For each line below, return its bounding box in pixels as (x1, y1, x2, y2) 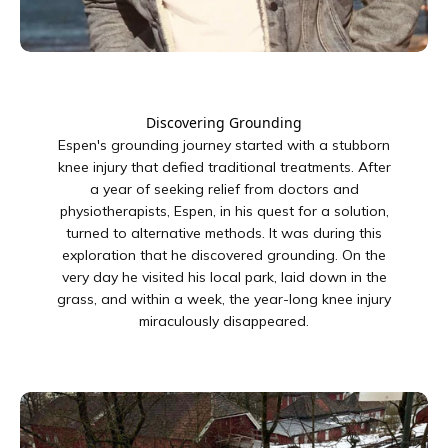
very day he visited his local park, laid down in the (61, 267, 387, 286)
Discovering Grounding (146, 112, 302, 132)
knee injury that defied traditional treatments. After (57, 157, 391, 176)
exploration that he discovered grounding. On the (62, 245, 386, 264)
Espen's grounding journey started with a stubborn (58, 135, 390, 154)
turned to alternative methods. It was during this (66, 223, 382, 242)
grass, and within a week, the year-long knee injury (57, 289, 391, 308)
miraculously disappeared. (139, 311, 309, 330)
